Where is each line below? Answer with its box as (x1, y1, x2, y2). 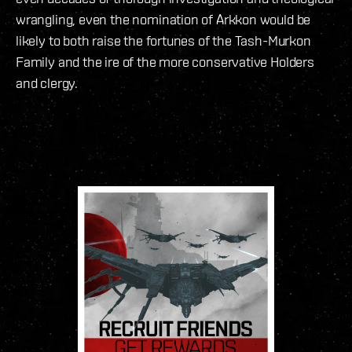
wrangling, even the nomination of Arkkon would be (16, 11, 311, 28)
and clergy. (16, 75, 79, 92)
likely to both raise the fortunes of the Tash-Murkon (16, 32, 311, 49)
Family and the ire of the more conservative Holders (16, 53, 314, 71)
